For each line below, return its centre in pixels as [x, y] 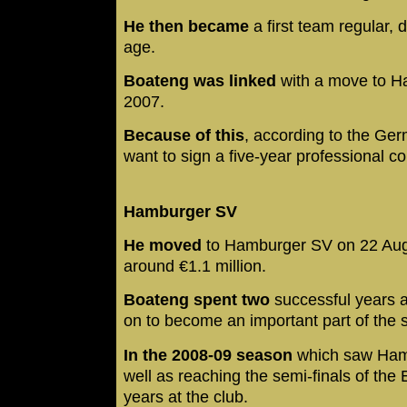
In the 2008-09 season [208, 355]
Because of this [184, 136]
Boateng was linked [202, 80]
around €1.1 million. [197, 267]
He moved [163, 246]
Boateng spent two [199, 300]
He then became [186, 26]
